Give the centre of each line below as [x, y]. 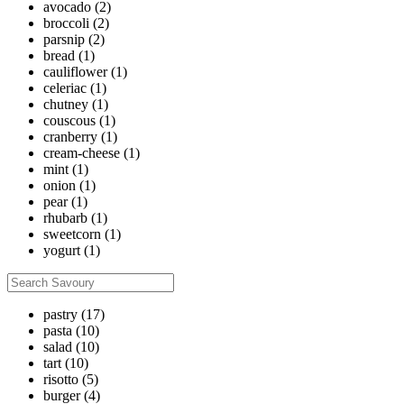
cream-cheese [82, 153]
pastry [60, 315]
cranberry [70, 137]
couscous [69, 121]
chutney [66, 105]
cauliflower [75, 72]
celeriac [65, 88]
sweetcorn [72, 234]
